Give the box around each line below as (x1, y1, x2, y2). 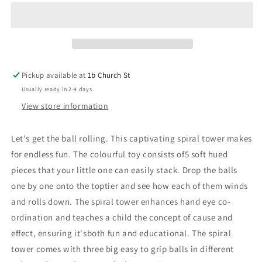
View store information (22, 101, 109, 112)
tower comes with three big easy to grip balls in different (11, 243, 234, 255)
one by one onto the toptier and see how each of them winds (11, 180, 248, 192)
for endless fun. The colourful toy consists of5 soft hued (11, 149, 228, 160)
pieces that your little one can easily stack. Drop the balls (11, 164, 238, 176)
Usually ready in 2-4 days (22, 85, 92, 94)
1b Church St (88, 70, 130, 81)
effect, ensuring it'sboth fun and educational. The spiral (11, 227, 232, 239)
